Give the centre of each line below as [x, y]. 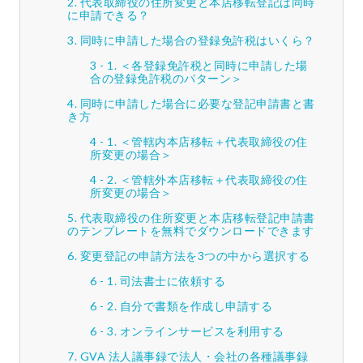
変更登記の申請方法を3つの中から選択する [195, 256]
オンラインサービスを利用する [202, 331]
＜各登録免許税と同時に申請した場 [214, 66]
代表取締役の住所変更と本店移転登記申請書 [197, 218]
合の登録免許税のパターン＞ [167, 79]
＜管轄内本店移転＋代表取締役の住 [214, 142]
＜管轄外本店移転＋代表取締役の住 [214, 180]
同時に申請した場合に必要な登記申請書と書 [197, 104]
